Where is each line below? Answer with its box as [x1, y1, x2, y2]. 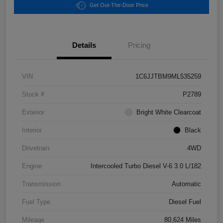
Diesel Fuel [169, 198, 201, 206]
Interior [22, 126, 42, 134]
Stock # [22, 91, 44, 98]
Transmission [22, 180, 61, 188]
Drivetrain [22, 144, 49, 152]
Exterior [22, 109, 44, 116]
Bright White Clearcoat [136, 109, 201, 116]
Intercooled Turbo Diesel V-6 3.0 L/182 [91, 162, 201, 170]
